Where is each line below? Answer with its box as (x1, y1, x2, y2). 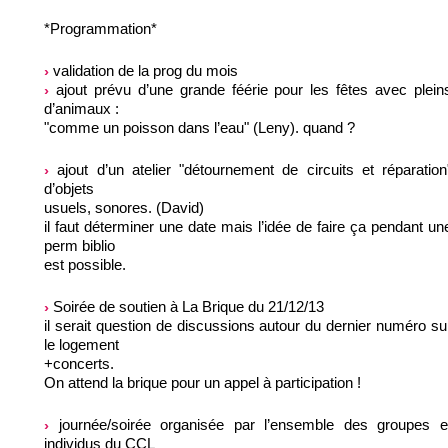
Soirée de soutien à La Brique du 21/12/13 (49, 297, 324, 315)
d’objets (44, 179, 94, 197)
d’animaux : (44, 99, 119, 117)
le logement (44, 335, 119, 353)
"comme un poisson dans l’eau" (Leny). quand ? (44, 118, 355, 136)
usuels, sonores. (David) (44, 198, 204, 216)
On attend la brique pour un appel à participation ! (44, 373, 361, 391)
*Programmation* (44, 19, 157, 37)
